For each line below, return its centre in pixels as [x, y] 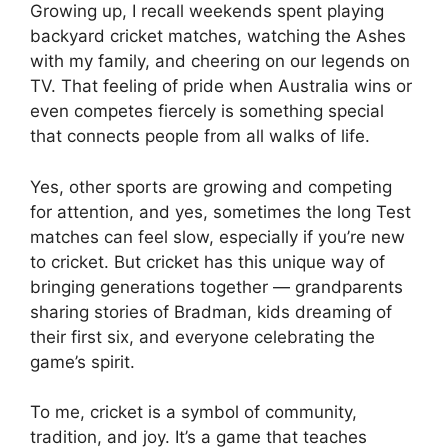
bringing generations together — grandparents [216, 286]
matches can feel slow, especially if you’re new [217, 236]
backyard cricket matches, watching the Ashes [218, 36]
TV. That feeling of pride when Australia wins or [221, 86]
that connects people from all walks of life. [200, 136]
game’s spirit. [82, 361]
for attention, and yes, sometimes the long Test [220, 211]
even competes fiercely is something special [207, 111]
